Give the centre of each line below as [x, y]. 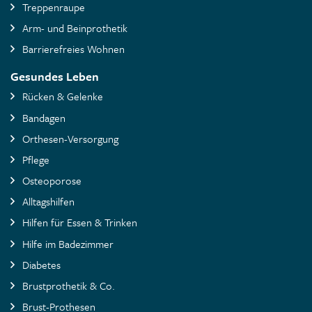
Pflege [36, 159]
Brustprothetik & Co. [68, 286]
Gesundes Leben [55, 77]
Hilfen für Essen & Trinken [79, 223]
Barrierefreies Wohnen [73, 49]
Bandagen [44, 117]
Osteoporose [52, 181]
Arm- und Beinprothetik [75, 28]
